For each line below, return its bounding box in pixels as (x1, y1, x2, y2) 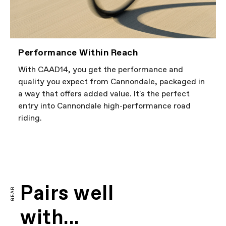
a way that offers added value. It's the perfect (18, 88, 190, 99)
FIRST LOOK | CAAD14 (62, 139, 164, 152)
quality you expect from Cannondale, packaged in (18, 76, 205, 87)
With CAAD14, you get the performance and (18, 64, 183, 75)
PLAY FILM (107, 154, 137, 163)
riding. (18, 112, 42, 124)
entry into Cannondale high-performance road (18, 100, 191, 111)
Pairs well (20, 180, 114, 208)
